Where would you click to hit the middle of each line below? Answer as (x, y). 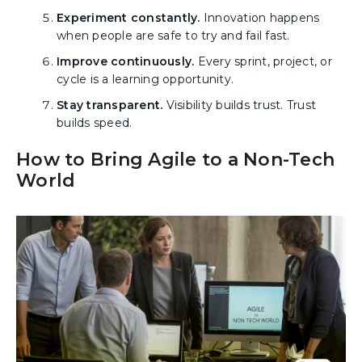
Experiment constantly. (128, 17)
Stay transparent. (112, 105)
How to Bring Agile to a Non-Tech (175, 159)
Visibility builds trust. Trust (241, 105)
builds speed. (96, 122)
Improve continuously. (127, 61)
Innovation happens (260, 17)
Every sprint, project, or (265, 61)
